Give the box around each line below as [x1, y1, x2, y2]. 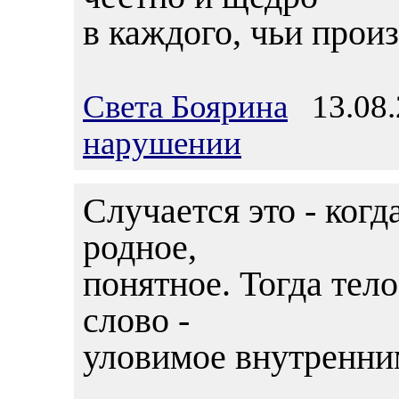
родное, [83, 227, 197, 267]
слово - [83, 300, 190, 340]
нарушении [83, 125, 241, 161]
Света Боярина [83, 88, 288, 125]
